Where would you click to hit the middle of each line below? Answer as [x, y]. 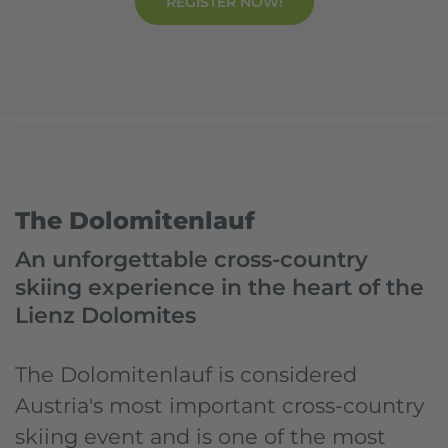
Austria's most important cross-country [219, 405]
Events [213, 95]
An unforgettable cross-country [191, 259]
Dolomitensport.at [80, 95]
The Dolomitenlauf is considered [186, 374]
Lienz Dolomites [105, 315]
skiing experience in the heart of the [219, 287]
